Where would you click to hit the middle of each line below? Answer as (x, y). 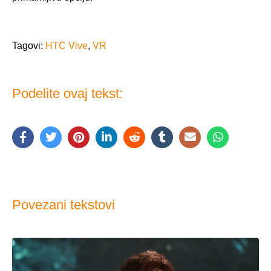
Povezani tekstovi (64, 204)
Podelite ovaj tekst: (67, 93)
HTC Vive (67, 45)
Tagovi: (29, 45)
